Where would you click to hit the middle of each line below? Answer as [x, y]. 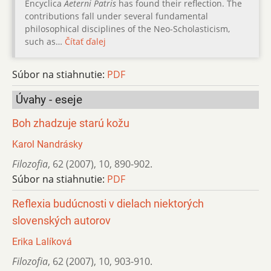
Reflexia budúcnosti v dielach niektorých [108, 204]
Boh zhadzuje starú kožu [71, 123]
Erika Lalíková [42, 241]
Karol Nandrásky [47, 144]
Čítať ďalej [85, 41]
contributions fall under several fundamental [116, 16]
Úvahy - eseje [49, 99]
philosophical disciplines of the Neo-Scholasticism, [127, 28]
